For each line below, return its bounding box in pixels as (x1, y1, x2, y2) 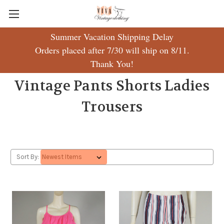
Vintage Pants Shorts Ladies (14, 77, 209, 95)
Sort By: (16, 153, 39, 160)
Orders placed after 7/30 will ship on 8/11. (34, 44, 189, 56)
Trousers (81, 98, 142, 116)
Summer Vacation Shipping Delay (50, 30, 173, 42)
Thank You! (90, 57, 133, 69)
